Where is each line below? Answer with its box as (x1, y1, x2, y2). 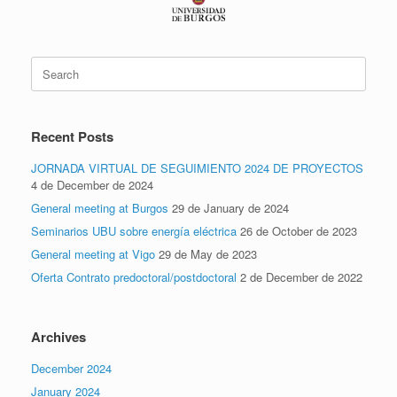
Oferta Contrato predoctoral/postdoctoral (31, 268, 237, 285)
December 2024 (31, 359, 112, 377)
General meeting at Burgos (31, 198, 168, 216)
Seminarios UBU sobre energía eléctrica (31, 222, 237, 239)
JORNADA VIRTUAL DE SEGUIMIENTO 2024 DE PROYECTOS (31, 159, 363, 176)
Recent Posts (31, 126, 113, 146)
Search (30, 55, 66, 73)
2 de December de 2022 (240, 268, 362, 285)
